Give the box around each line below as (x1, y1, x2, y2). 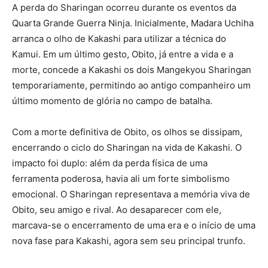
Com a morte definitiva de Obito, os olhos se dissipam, (12, 126, 242, 138)
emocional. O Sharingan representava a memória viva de (12, 188, 250, 200)
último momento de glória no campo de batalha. (12, 95, 212, 107)
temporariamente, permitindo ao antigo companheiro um (12, 80, 251, 92)
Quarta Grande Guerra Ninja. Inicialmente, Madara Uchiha (12, 17, 254, 29)
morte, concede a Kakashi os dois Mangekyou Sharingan (12, 64, 251, 76)
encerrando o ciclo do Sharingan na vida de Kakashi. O (12, 142, 242, 154)
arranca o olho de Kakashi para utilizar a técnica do (12, 33, 226, 45)
